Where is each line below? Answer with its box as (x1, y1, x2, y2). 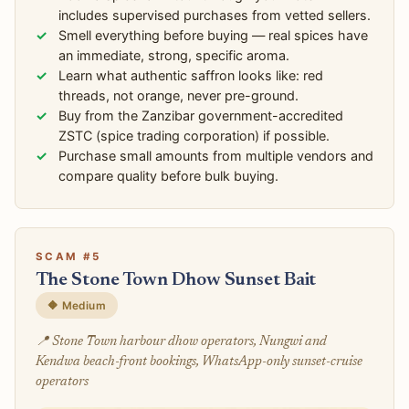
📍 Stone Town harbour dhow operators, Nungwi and (35, 334, 327, 349)
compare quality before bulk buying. (58, 167, 279, 184)
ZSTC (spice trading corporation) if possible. (58, 127, 330, 143)
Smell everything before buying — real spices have (58, 26, 369, 43)
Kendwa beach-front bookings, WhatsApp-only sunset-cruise (35, 354, 362, 369)
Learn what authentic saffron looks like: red (58, 67, 324, 83)
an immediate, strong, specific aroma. (58, 47, 290, 63)
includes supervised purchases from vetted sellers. (58, 6, 372, 23)
